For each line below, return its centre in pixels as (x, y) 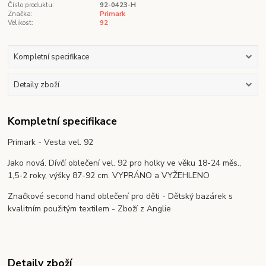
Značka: (20, 14)
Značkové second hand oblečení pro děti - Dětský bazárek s (121, 196)
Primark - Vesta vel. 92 (51, 142)
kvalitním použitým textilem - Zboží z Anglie (90, 208)
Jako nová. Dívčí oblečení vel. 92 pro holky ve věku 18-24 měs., (125, 163)
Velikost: (21, 23)
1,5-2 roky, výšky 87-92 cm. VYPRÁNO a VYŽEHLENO (109, 175)
